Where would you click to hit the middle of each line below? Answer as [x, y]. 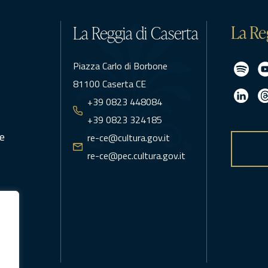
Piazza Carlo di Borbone [120, 66]
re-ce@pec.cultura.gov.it [136, 156]
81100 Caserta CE [109, 84]
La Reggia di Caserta [135, 33]
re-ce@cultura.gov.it [128, 138]
